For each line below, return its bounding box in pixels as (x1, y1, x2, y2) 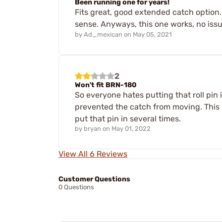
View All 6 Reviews (58, 149, 127, 159)
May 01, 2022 (111, 125, 151, 133)
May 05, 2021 (133, 30, 172, 38)
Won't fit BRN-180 (75, 80, 137, 89)
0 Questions (58, 183, 94, 191)
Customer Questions (58, 175, 130, 184)
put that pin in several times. (75, 113, 181, 123)
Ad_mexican (84, 30, 122, 38)
